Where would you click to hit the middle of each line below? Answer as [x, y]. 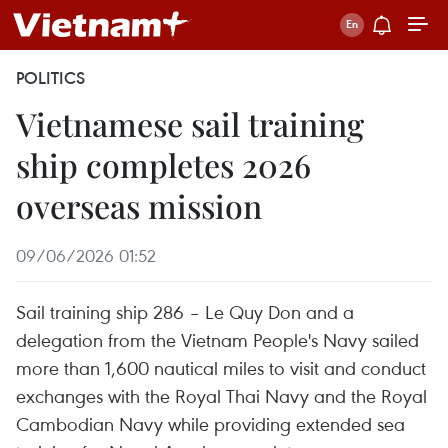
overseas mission [139, 205]
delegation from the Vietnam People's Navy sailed [217, 339]
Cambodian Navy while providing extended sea [210, 423]
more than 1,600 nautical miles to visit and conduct [221, 367]
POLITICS [50, 78]
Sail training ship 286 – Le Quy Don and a [185, 311]
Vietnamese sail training [190, 123]
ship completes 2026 [163, 164]
